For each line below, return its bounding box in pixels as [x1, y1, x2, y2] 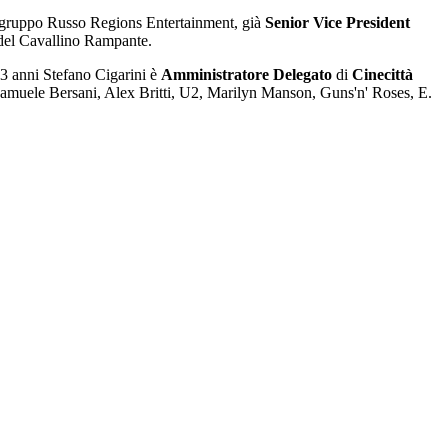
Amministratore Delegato [161, 65, 332, 83]
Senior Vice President [265, 13, 410, 31]
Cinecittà [352, 65, 413, 83]
